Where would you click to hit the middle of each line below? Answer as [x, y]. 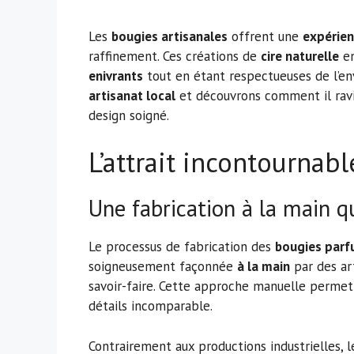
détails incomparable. [151, 306]
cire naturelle [300, 56]
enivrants [116, 75]
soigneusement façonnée [163, 267]
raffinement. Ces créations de [175, 56]
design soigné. [129, 115]
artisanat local [132, 95]
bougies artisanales [169, 36]
